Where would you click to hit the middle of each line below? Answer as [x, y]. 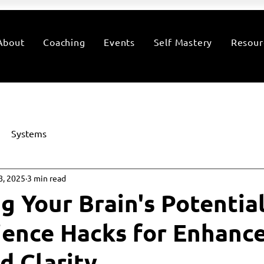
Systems [29, 133]
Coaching [64, 42]
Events [119, 42]
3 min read [47, 178]
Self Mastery [183, 42]
